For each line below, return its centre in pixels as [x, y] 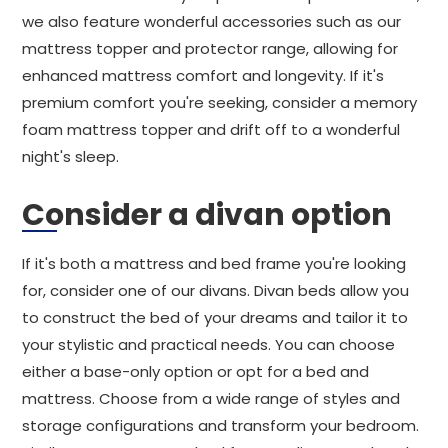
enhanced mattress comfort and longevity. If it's [203, 75]
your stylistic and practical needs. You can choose [208, 344]
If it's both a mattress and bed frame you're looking [214, 263]
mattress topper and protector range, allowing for [210, 48]
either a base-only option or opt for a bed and [195, 371]
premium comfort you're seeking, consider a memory [219, 102]
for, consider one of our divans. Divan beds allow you [215, 290]
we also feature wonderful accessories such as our [211, 21]
